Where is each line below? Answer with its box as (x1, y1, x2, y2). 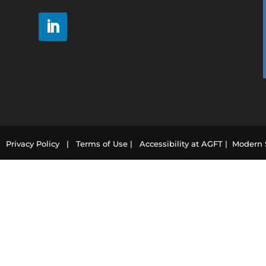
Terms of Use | (68, 139, 132, 149)
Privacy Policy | (5, 139, 69, 149)
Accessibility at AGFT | (132, 139, 227, 149)
